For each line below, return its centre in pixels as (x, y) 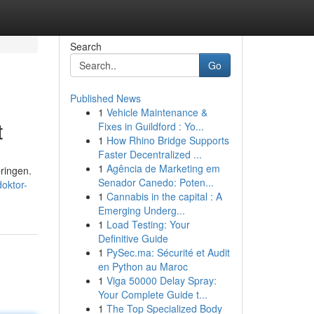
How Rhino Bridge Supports (168, 140)
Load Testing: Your (148, 224)
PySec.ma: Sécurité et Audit (168, 252)
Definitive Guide (133, 238)
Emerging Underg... (141, 210)
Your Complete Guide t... (152, 294)
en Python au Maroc (143, 266)
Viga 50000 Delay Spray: (161, 280)
